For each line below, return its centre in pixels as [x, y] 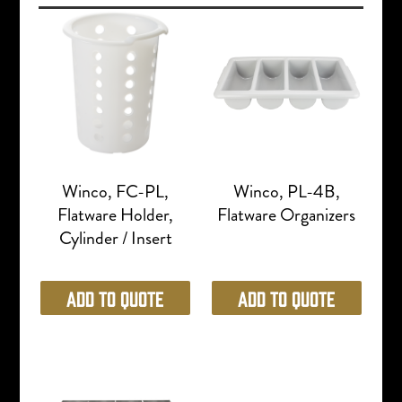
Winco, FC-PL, [116, 191]
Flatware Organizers [287, 214]
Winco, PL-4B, [286, 191]
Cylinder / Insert [115, 238]
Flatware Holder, [116, 214]
